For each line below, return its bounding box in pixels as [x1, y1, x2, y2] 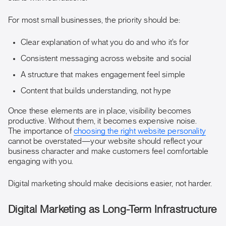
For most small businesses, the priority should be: [8, 16, 180, 24]
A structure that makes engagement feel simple [21, 71, 186, 79]
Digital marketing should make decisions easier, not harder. [8, 180, 212, 188]
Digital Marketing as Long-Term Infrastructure [8, 204, 217, 215]
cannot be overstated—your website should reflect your [8, 137, 203, 145]
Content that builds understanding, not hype [21, 87, 171, 95]
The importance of [8, 127, 74, 135]
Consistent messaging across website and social [21, 54, 192, 63]
